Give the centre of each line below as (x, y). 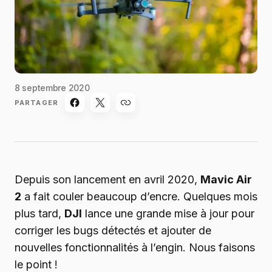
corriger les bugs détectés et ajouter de (113, 231)
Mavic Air (226, 180)
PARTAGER (36, 102)
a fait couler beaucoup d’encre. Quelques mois (139, 197)
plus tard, (39, 214)
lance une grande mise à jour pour (168, 214)
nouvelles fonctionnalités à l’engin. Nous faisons (135, 248)
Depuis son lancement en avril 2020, (107, 180)
